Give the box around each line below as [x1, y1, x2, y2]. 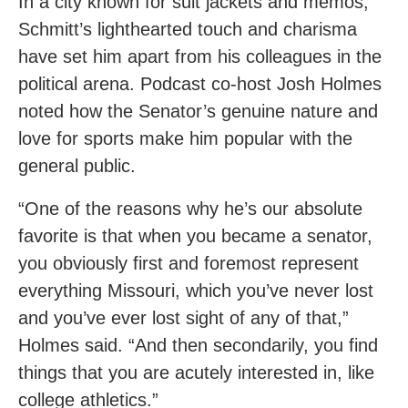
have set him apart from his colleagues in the [18, 46, 382, 67]
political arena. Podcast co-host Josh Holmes [18, 74, 382, 95]
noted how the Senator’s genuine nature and [18, 101, 378, 122]
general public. [18, 156, 136, 177]
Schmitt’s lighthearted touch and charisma [18, 19, 357, 40]
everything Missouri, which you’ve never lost [18, 280, 373, 301]
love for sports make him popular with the [18, 128, 352, 149]
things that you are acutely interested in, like [18, 362, 374, 383]
